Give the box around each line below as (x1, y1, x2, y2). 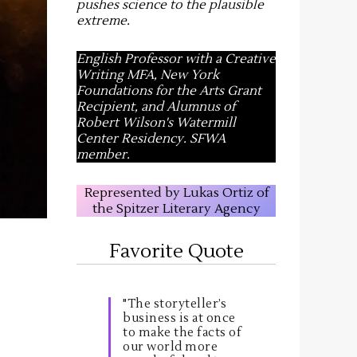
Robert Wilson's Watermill (76, 115, 236, 131)
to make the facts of (123, 325, 241, 340)
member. (76, 147, 130, 163)
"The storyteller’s (123, 296, 226, 312)
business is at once (123, 311, 236, 326)
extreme (76, 13, 127, 29)
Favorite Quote (108, 239, 244, 264)
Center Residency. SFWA (76, 131, 226, 147)
